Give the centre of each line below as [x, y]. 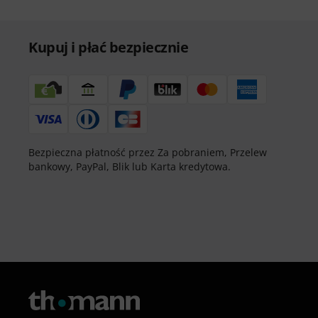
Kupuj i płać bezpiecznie [108, 47]
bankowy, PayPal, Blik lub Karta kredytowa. [130, 166]
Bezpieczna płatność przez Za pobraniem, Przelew [148, 152]
